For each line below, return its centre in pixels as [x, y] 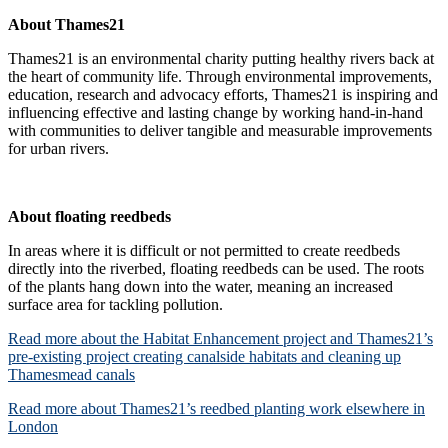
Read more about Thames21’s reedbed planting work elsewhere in [216, 409]
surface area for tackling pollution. [115, 305]
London [33, 427]
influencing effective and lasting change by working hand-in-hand [215, 113]
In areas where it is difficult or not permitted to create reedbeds [204, 251]
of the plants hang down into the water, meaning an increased [200, 287]
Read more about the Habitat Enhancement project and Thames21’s [220, 339]
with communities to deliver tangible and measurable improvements [220, 131]
